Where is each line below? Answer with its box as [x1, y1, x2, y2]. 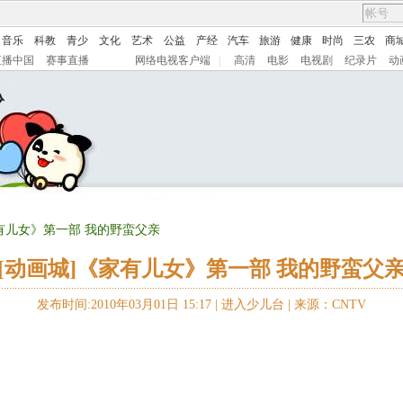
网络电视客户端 [135, 54, 210, 67]
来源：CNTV [294, 298, 366, 311]
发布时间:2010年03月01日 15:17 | [37, 298, 221, 311]
